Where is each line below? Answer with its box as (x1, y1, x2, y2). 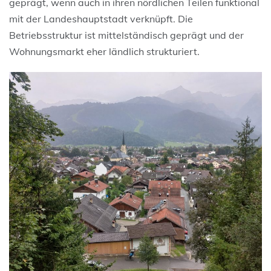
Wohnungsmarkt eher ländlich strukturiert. (9, 45, 200, 57)
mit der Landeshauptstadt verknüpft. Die (9, 12, 193, 25)
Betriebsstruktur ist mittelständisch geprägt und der (9, 28, 244, 41)
